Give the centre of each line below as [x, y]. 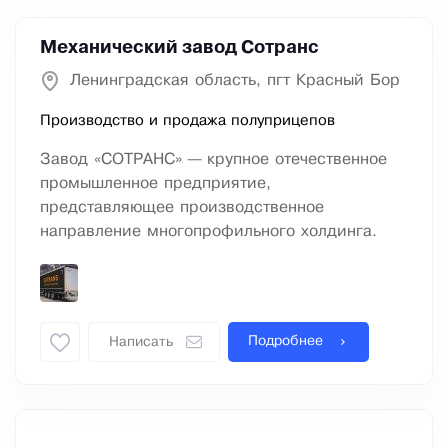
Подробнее [285, 342]
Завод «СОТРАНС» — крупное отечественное [213, 160]
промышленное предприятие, [155, 184]
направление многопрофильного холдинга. [208, 232]
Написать [141, 343]
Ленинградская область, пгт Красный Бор [235, 81]
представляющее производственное [182, 208]
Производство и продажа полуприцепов [187, 121]
